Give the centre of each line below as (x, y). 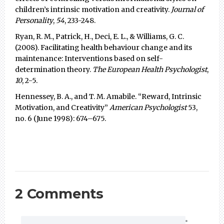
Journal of (187, 10)
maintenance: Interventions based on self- (89, 59)
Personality (34, 21)
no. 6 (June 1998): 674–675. (60, 119)
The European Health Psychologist (150, 70)
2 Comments (59, 194)
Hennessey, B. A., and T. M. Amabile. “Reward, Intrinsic (108, 97)
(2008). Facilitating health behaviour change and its (103, 48)
